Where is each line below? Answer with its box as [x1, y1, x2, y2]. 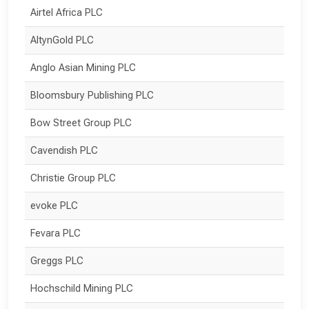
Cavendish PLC [30, 144, 98, 157]
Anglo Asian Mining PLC [30, 61, 136, 74]
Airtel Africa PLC [30, 6, 103, 19]
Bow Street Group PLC [30, 117, 132, 129]
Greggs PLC [30, 255, 83, 267]
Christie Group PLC [30, 172, 116, 184]
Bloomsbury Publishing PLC [30, 89, 154, 101]
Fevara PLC [30, 227, 81, 239]
